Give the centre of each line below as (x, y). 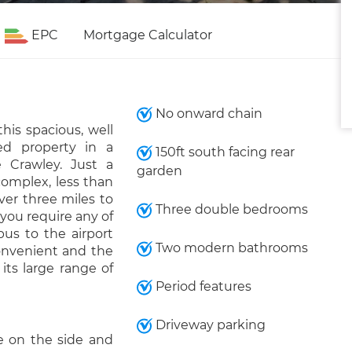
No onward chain (207, 114)
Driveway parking (209, 325)
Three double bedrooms (230, 209)
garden (159, 171)
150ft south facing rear (223, 152)
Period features (202, 286)
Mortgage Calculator (148, 35)
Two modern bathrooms (230, 248)
